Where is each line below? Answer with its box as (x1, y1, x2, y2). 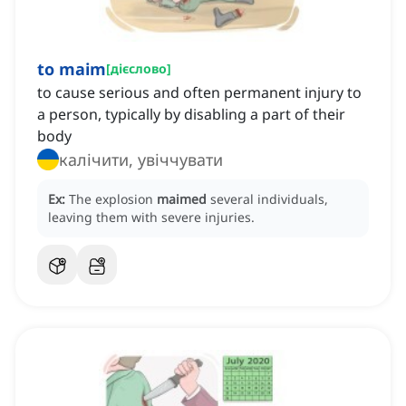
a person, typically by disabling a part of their (37, 104, 345, 125)
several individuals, (210, 190, 328, 208)
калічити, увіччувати (59, 149, 223, 171)
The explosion (69, 190, 157, 208)
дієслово (111, 60, 167, 78)
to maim (37, 58, 106, 81)
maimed (157, 190, 207, 208)
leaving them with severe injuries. (48, 208, 255, 227)
